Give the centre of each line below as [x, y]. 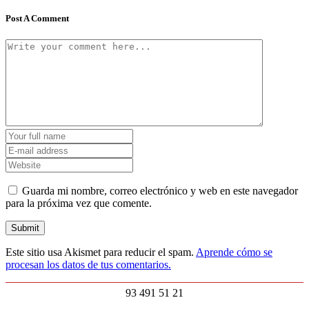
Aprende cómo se [234, 252]
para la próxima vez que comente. [79, 203]
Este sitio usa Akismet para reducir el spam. [101, 252]
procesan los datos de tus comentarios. [88, 265]
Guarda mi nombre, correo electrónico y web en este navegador [160, 191]
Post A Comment [37, 19]
